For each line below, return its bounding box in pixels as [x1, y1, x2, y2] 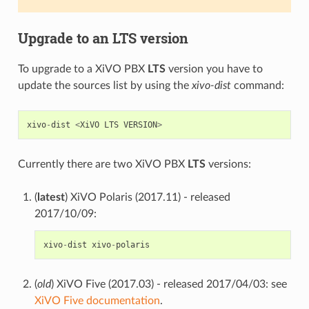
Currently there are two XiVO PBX [17, 158, 188, 170]
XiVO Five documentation [34, 295, 160, 306]
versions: [205, 158, 251, 170]
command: [230, 79, 284, 91]
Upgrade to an [17, 28, 112, 47]
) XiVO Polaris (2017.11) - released [64, 191, 230, 203]
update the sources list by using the [17, 79, 192, 91]
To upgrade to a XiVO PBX [17, 63, 148, 74]
